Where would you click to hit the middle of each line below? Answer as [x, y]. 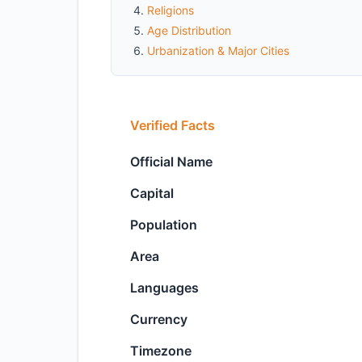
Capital [152, 193]
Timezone [161, 351]
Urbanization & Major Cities [218, 51]
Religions [170, 10]
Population [164, 225]
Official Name [171, 162]
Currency [159, 319]
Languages [164, 288]
